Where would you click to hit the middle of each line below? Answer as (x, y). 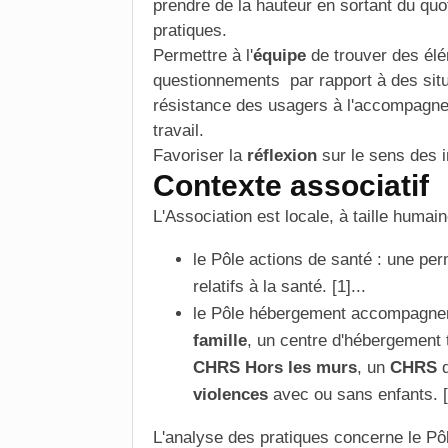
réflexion (279, 155)
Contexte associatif (291, 185)
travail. (178, 130)
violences (230, 394)
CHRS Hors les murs (275, 367)
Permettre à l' (203, 55)
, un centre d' (295, 340)
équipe (279, 55)
